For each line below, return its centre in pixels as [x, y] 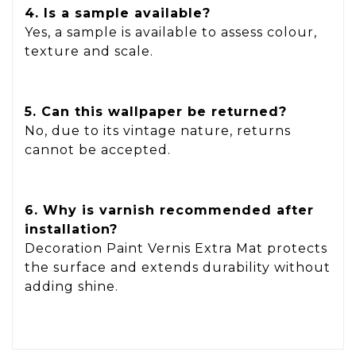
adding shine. [72, 286]
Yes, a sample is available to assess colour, [171, 33]
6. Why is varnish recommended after [169, 210]
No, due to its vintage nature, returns [158, 131]
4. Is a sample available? [118, 14]
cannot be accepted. [98, 150]
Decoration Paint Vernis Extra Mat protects [176, 248]
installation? [71, 229]
